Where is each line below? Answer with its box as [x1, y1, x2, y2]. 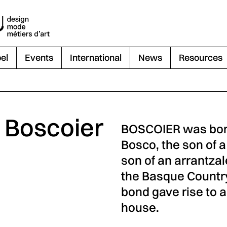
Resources [178, 52, 222, 63]
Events [24, 52, 53, 63]
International [69, 52, 122, 63]
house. [121, 200, 159, 215]
